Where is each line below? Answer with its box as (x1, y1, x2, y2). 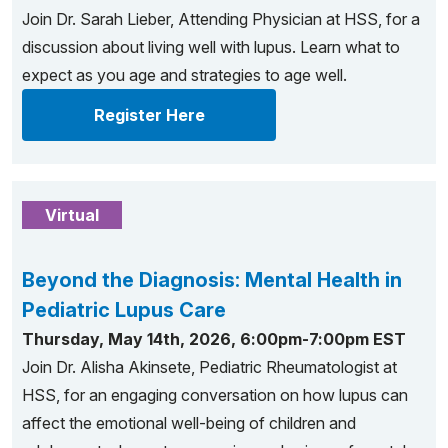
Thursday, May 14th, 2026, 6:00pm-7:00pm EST (22, 329, 406, 349)
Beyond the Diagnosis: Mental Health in (22, 268, 402, 292)
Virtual (45, 205, 99, 225)
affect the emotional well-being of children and (22, 413, 356, 433)
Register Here (93, 105, 205, 125)
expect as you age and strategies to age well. (22, 65, 347, 85)
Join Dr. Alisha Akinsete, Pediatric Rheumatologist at (22, 357, 397, 377)
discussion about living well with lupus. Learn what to (22, 37, 400, 57)
